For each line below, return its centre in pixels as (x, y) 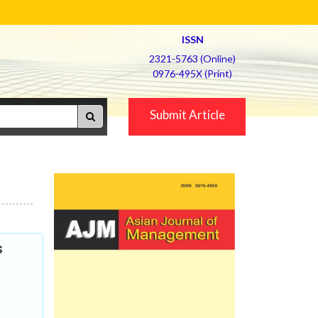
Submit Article (187, 115)
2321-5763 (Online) (192, 59)
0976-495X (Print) (192, 73)
